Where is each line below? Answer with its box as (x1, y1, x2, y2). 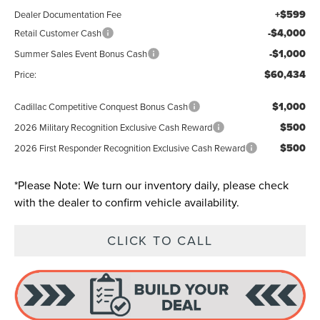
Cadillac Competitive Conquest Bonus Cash (14, 99, 189, 113)
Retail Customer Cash (14, 26, 102, 39)
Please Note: (18, 176, 81, 193)
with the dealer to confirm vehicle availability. (14, 194, 240, 210)
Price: (14, 67, 37, 81)
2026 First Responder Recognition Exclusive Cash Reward (14, 141, 246, 154)
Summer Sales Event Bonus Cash (14, 46, 148, 60)
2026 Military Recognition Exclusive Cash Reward (14, 120, 213, 134)
